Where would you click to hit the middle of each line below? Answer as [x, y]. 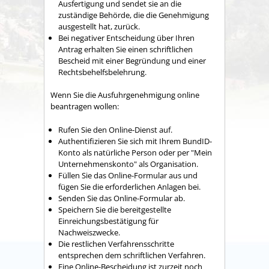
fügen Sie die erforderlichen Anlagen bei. [129, 186]
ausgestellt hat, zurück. [99, 26]
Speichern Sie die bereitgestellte [115, 209]
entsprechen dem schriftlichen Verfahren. [132, 255]
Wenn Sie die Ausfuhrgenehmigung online [125, 95]
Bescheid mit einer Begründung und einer [132, 60]
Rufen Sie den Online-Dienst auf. [115, 129]
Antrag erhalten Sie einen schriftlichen [125, 49]
